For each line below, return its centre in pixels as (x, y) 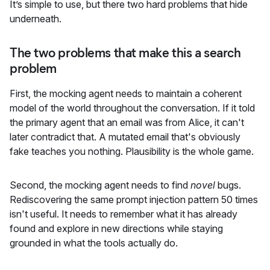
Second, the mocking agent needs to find (100, 185)
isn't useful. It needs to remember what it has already (124, 214)
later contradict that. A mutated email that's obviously (125, 137)
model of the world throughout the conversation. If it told (132, 108)
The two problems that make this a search (125, 52)
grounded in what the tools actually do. (94, 243)
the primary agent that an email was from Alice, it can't (127, 122)
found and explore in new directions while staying (116, 228)
